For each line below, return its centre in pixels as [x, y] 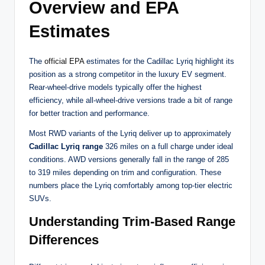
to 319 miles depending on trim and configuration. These [125, 173]
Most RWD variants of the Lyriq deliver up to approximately [130, 134]
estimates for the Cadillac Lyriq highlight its [159, 62]
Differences [64, 240]
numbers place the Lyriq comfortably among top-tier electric [131, 186]
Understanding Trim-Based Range [132, 222]
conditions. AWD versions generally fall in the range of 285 [129, 160]
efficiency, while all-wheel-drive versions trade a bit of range [131, 101]
